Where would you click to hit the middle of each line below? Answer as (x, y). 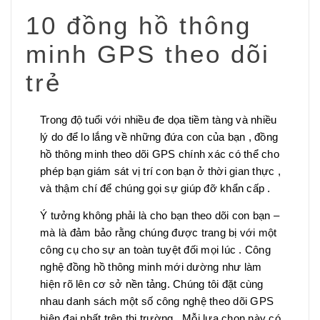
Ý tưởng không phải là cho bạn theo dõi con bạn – (160, 215)
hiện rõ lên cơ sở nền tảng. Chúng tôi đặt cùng (152, 284)
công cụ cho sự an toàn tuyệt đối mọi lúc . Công (155, 250)
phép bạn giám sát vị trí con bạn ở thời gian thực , (160, 171)
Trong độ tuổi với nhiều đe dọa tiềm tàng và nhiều (159, 120)
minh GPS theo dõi (148, 54)
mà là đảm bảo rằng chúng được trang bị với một (159, 232)
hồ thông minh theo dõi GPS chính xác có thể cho (160, 154)
